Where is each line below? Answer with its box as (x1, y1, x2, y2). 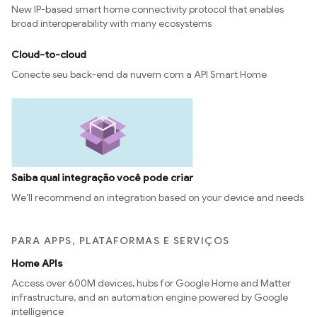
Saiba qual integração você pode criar (11, 171, 193, 185)
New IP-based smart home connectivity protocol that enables (11, 3, 284, 16)
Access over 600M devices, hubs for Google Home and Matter (11, 277, 291, 290)
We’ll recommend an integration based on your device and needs (11, 191, 304, 204)
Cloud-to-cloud (11, 48, 86, 61)
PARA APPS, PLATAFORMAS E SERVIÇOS (11, 234, 230, 248)
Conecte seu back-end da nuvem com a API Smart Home (11, 68, 267, 81)
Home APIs (11, 257, 63, 270)
